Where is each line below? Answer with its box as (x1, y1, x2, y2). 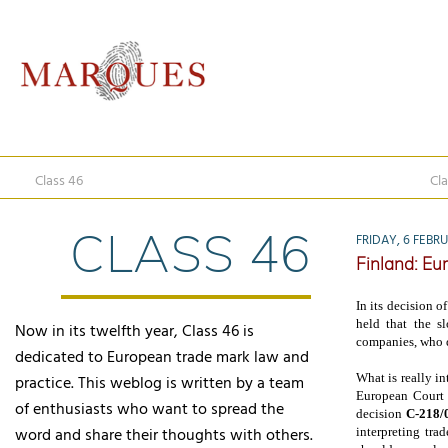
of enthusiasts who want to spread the (15, 397, 284, 423)
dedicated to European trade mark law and (15, 345, 309, 371)
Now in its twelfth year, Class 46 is (15, 319, 254, 345)
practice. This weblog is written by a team (15, 371, 304, 397)
